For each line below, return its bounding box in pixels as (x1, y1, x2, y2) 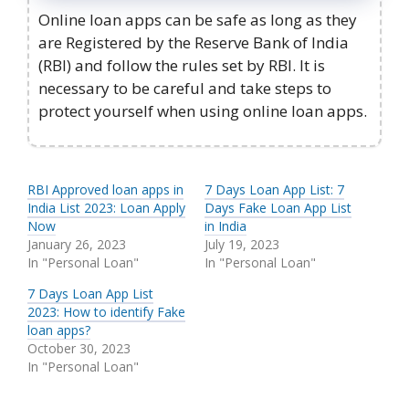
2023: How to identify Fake (27, 303, 185, 321)
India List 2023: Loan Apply (27, 199, 185, 217)
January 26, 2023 (27, 236, 126, 254)
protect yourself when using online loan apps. (38, 100, 367, 121)
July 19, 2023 (204, 236, 279, 254)
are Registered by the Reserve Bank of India (38, 31, 349, 53)
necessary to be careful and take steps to (38, 77, 331, 99)
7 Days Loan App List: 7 (204, 181, 344, 199)
